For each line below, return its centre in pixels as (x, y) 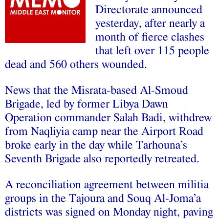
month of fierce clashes (150, 37)
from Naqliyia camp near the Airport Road (104, 131)
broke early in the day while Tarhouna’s (96, 145)
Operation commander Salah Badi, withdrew (108, 118)
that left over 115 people (152, 51)
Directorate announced (149, 10)
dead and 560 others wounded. (76, 64)
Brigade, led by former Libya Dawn (87, 104)
